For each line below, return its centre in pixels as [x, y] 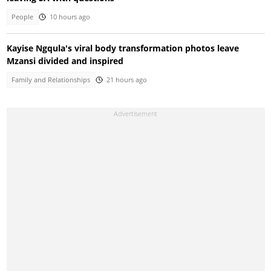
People [23, 17]
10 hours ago [70, 17]
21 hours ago [126, 80]
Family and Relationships [51, 80]
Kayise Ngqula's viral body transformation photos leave [122, 48]
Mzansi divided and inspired [65, 60]
